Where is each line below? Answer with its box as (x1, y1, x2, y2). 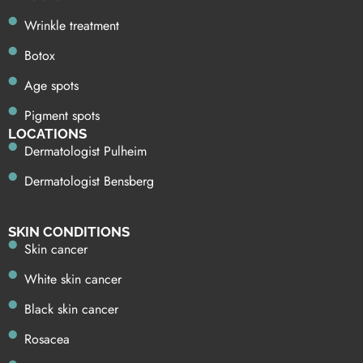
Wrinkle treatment (24, 16, 119, 36)
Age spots (24, 76, 79, 96)
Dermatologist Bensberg (24, 172, 154, 191)
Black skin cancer (24, 300, 118, 319)
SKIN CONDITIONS (8, 224, 130, 241)
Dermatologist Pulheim (24, 142, 147, 161)
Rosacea (24, 330, 70, 349)
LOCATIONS (8, 126, 87, 143)
